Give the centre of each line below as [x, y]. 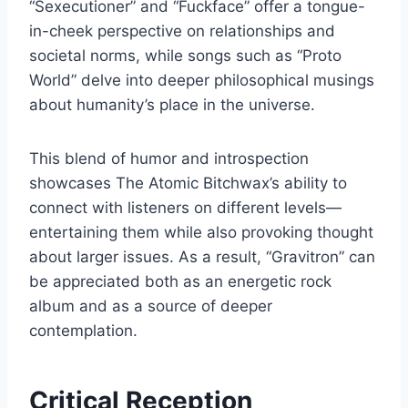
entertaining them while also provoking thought [201, 232]
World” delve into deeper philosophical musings [202, 80]
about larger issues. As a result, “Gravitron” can [202, 256]
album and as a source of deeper [151, 306]
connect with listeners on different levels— [185, 207]
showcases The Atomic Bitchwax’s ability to [188, 183]
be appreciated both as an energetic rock [180, 281]
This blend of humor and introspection [169, 158]
